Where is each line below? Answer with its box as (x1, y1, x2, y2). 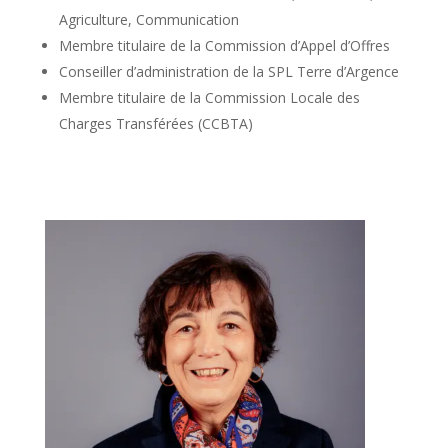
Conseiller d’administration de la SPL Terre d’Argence (58, 61, 399, 81)
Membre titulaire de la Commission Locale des (58, 87, 360, 107)
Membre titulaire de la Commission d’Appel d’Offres (58, 35, 390, 55)
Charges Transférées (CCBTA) (58, 113, 253, 133)
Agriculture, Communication (58, 9, 239, 29)
